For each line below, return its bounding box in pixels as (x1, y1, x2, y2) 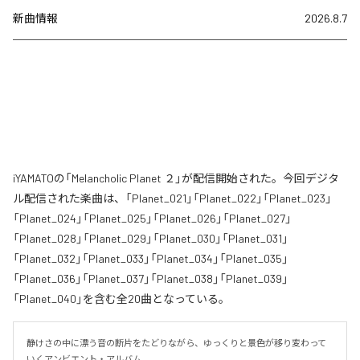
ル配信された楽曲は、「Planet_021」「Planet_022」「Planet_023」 (13, 191, 332, 206)
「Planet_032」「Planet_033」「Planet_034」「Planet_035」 (13, 252, 288, 266)
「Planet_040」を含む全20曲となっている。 (13, 292, 230, 306)
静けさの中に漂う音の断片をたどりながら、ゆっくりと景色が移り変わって (27, 337, 326, 349)
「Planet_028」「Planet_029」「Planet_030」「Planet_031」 (13, 231, 288, 246)
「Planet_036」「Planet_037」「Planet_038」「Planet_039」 (13, 272, 288, 286)
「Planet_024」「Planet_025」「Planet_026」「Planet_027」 (13, 211, 292, 226)
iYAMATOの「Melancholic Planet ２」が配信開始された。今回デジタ (13, 171, 339, 186)
